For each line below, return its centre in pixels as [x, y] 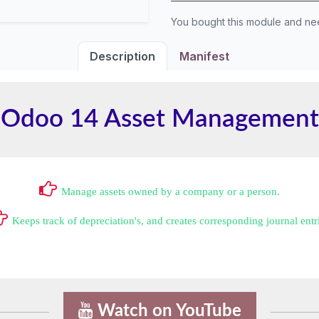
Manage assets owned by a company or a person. [171, 191]
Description [122, 56]
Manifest [204, 56]
